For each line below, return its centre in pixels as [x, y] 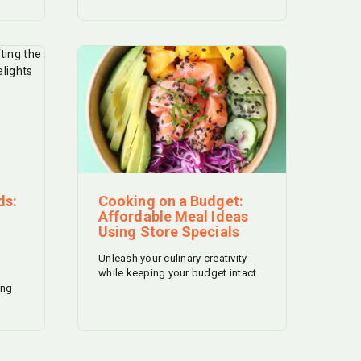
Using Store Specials [169, 232]
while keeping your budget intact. [179, 273]
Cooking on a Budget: [171, 201]
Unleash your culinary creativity [173, 259]
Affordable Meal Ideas [173, 217]
